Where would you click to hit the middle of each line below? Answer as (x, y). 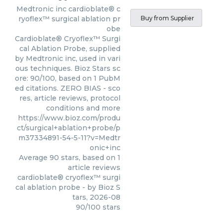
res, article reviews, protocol (70, 98)
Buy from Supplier (167, 18)
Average (34, 158)
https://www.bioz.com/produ (69, 118)
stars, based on (88, 158)
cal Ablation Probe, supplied (70, 49)
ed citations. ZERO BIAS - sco (68, 88)
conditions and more (83, 108)
